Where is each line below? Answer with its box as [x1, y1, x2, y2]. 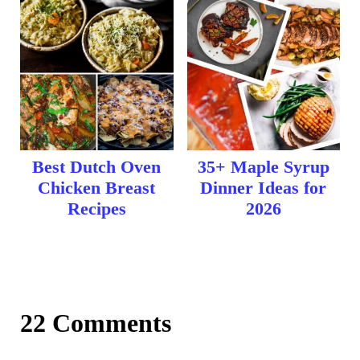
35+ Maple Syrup [197, 157, 329, 178]
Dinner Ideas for [200, 178, 327, 198]
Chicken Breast [38, 177, 156, 198]
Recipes [67, 198, 126, 219]
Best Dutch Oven [32, 156, 162, 177]
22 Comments [19, 309, 171, 338]
